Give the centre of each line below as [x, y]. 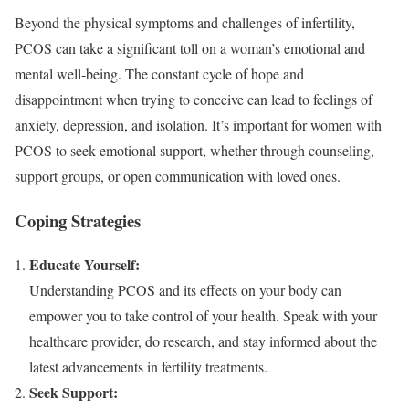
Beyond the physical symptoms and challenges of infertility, [185, 22]
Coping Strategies [78, 220]
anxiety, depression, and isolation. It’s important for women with [198, 124]
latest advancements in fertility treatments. [148, 367]
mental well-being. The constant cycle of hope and [159, 73]
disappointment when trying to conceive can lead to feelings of [194, 99]
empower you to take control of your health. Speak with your [203, 316]
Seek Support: [73, 393]
